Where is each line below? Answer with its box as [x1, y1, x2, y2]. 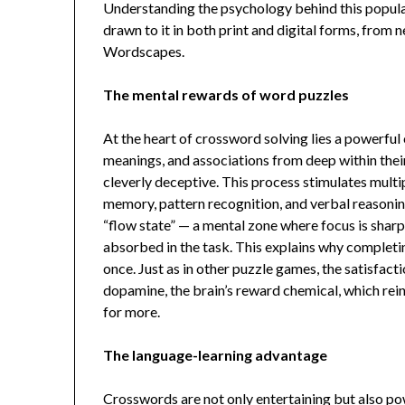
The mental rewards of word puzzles [103, 86, 350, 104]
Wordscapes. [103, 42, 185, 61]
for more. [103, 303, 161, 321]
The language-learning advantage [103, 346, 328, 364]
